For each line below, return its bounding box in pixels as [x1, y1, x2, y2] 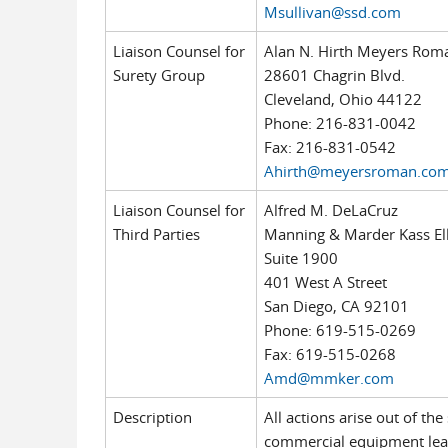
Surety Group [112, 65, 205, 85]
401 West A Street [263, 272, 387, 292]
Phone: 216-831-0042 [263, 113, 416, 133]
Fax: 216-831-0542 [263, 137, 396, 157]
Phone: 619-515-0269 [263, 320, 416, 340]
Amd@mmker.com [263, 368, 394, 388]
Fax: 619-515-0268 [263, 344, 396, 364]
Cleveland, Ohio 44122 [263, 89, 422, 109]
